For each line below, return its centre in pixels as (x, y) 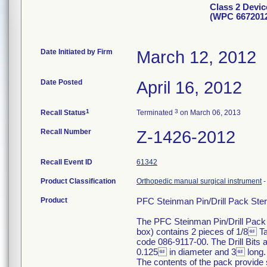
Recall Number (66, 132)
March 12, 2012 (196, 57)
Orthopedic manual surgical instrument (199, 181)
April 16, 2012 (189, 88)
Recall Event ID (66, 162)
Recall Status (63, 113)
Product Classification (78, 181)
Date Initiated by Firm (77, 52)
